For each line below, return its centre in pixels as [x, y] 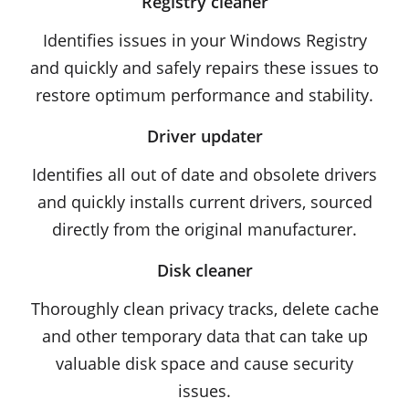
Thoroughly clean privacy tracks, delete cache [204, 309]
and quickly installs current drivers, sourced [204, 202]
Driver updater [204, 136]
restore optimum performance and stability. [204, 95]
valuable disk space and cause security [204, 363]
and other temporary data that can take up [204, 336]
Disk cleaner [204, 270]
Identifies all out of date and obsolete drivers [204, 174]
